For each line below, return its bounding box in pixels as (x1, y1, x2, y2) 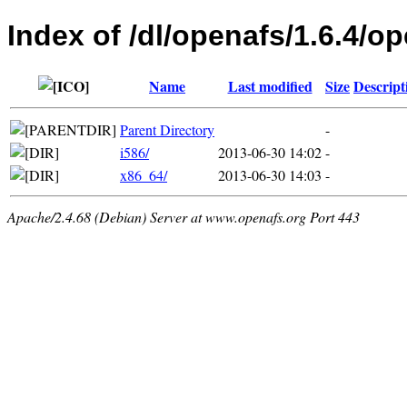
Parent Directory (120, 119, 214, 139)
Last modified (227, 74, 313, 96)
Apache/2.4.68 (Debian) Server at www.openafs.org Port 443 (7, 206, 360, 226)
